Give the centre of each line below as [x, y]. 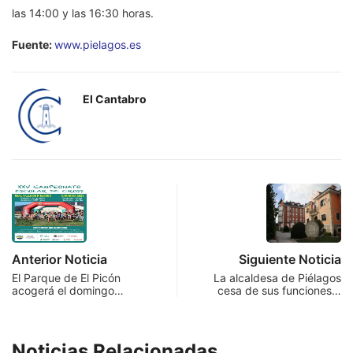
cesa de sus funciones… [279, 291]
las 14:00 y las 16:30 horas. [83, 13]
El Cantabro [115, 99]
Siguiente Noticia [290, 260]
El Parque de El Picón [66, 278]
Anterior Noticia [59, 260]
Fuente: [33, 45]
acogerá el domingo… [68, 291]
